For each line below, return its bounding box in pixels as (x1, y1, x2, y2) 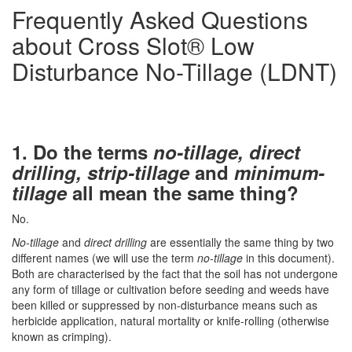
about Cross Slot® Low (12, 28, 255, 62)
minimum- (234, 159, 324, 185)
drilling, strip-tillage (12, 159, 189, 185)
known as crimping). (12, 328, 112, 344)
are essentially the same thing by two (147, 234, 334, 250)
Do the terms (33, 138, 153, 165)
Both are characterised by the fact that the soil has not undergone (12, 266, 338, 281)
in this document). (243, 250, 335, 266)
